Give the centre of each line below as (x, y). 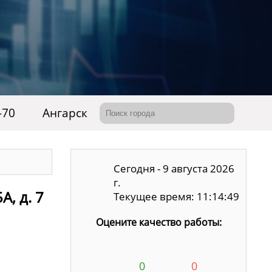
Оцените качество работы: (158, 222)
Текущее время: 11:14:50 (177, 196)
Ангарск (65, 113)
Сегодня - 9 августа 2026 (174, 168)
